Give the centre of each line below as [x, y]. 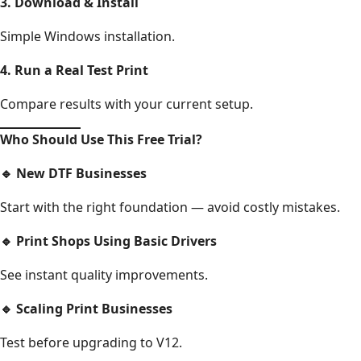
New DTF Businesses [80, 173]
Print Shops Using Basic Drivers [115, 241]
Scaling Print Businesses [93, 308]
